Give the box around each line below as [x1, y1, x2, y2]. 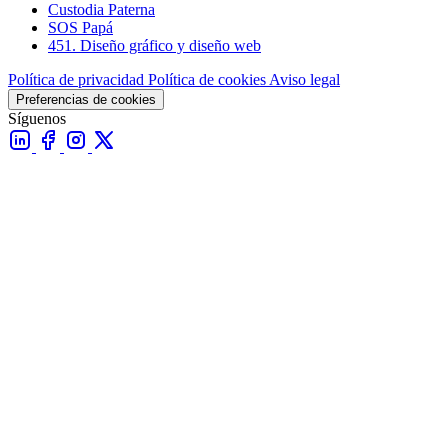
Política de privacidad [8, 71, 148, 89]
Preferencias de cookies [16, 92, 156, 108]
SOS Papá [48, 19, 113, 37]
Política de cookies [148, 71, 269, 89]
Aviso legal [269, 71, 340, 89]
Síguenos [8, 110, 66, 128]
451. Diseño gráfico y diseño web [48, 37, 261, 55]
